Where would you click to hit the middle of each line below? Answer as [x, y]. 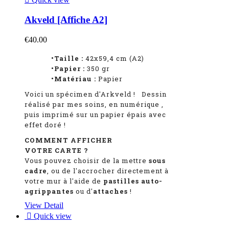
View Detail [44, 205]
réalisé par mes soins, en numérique [93, 104]
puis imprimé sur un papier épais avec [95, 114]
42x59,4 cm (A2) [114, 58]
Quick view [52, 216]
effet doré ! [45, 124]
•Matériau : [60, 78]
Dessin [154, 94]
